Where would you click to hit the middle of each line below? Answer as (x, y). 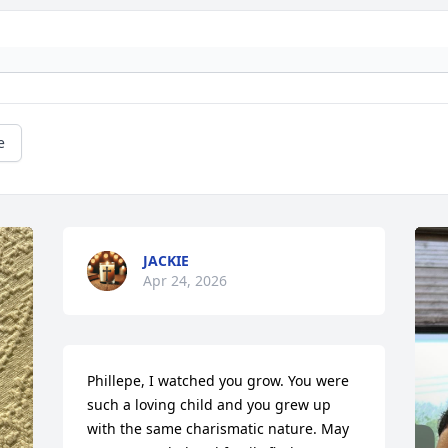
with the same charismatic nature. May (218, 429)
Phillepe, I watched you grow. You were (218, 381)
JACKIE (166, 261)
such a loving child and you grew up (209, 405)
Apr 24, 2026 (185, 281)
